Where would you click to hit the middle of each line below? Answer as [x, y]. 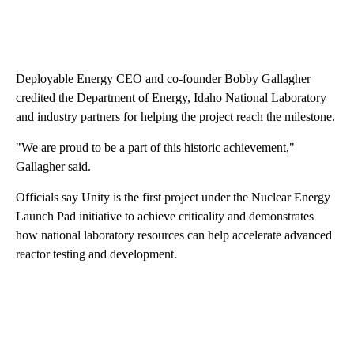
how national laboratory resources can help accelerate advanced [174, 235]
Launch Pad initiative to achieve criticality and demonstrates [165, 217]
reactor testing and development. [96, 254]
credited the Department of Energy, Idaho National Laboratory [171, 98]
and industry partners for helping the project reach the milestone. [175, 117]
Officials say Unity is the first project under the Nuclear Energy [173, 198]
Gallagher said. [53, 167]
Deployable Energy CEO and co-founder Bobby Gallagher [163, 79]
